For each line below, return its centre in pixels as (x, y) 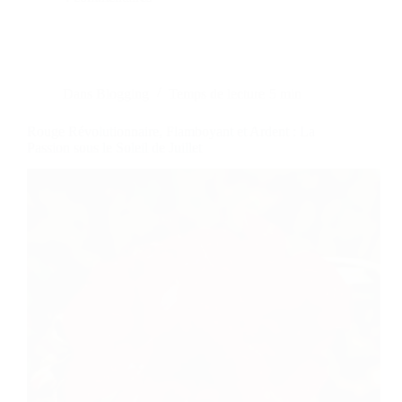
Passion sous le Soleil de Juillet (114, 147)
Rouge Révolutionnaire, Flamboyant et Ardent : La (171, 131)
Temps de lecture (217, 93)
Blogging (123, 93)
